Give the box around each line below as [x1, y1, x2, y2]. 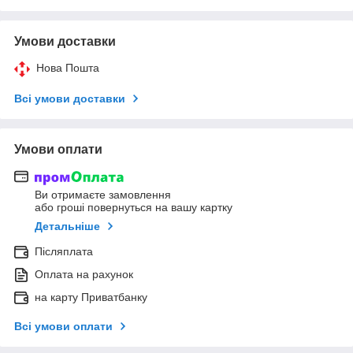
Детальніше [35, 220, 100, 233]
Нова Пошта [36, 61, 99, 74]
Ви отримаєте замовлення [35, 188, 171, 202]
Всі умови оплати [14, 320, 113, 333]
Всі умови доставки [14, 91, 125, 105]
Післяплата [35, 245, 93, 258]
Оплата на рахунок [35, 268, 133, 281]
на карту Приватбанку [35, 291, 147, 304]
